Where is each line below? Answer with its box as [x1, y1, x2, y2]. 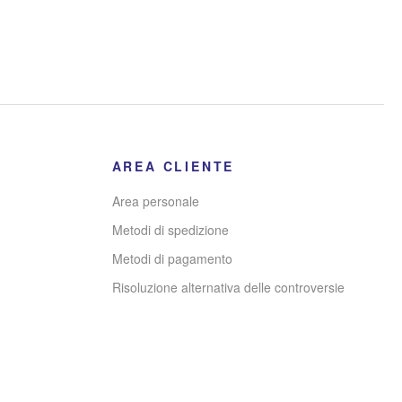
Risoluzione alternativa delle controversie [111, 277, 345, 296]
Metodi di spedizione [111, 220, 229, 239]
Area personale [111, 191, 199, 210]
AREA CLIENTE [111, 156, 235, 175]
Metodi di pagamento [111, 249, 232, 267]
